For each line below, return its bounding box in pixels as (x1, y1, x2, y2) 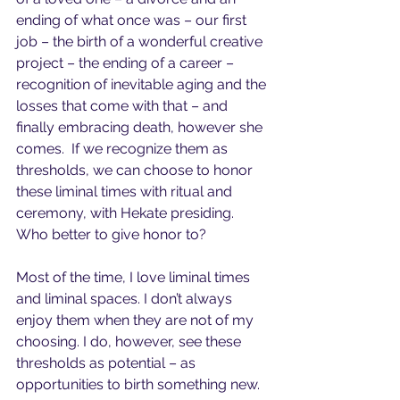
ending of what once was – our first (16, 12, 250, 29)
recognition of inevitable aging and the (16, 76, 270, 93)
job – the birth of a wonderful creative (16, 33, 266, 50)
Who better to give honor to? (16, 226, 206, 243)
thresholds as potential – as (16, 354, 199, 371)
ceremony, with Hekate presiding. (16, 204, 237, 221)
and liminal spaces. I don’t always (16, 290, 236, 307)
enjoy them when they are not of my (16, 312, 257, 329)
